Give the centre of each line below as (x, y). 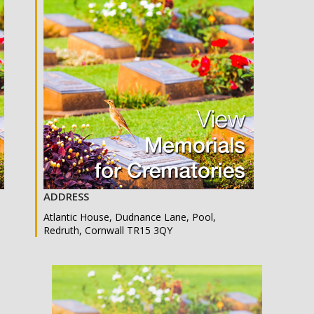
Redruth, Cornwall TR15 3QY (108, 231)
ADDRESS (66, 197)
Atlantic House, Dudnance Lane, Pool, (130, 217)
